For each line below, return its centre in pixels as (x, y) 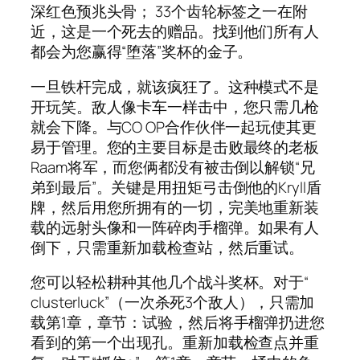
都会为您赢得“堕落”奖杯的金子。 (142, 52)
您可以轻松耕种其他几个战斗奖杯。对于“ (170, 282)
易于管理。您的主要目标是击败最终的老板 (175, 147)
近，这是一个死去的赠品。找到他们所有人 (175, 32)
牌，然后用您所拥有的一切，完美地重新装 (175, 207)
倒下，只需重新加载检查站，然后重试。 (168, 247)
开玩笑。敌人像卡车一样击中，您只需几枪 (175, 106)
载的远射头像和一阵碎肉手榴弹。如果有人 (175, 227)
